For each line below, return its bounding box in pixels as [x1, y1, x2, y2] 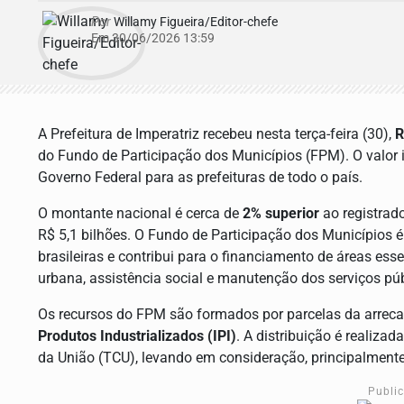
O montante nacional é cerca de [38, 205, 243, 223]
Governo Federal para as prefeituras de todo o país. [38, 169, 363, 187]
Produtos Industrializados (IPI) [38, 327, 236, 345]
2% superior [243, 205, 319, 223]
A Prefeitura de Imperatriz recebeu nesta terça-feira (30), [38, 125, 395, 143]
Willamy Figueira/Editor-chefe [111, 14, 278, 31]
